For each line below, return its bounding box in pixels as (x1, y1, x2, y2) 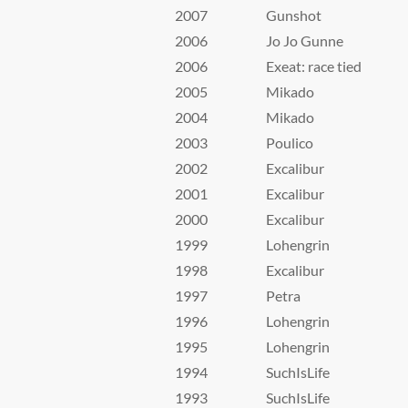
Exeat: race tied (266, 57, 362, 75)
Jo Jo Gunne (266, 32, 343, 49)
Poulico (266, 134, 313, 151)
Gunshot (266, 6, 321, 24)
